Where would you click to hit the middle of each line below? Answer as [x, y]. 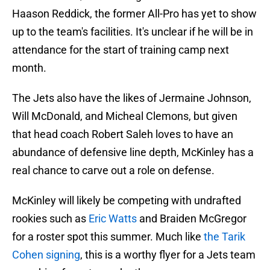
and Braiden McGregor [192, 219]
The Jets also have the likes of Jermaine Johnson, [132, 98]
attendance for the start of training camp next [121, 50]
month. [29, 68]
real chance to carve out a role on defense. [113, 171]
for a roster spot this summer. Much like [108, 237]
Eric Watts [113, 219]
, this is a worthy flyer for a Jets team [168, 255]
